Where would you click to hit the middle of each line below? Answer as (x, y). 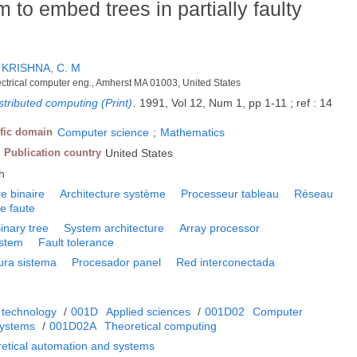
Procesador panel (117, 263)
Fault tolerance (76, 243)
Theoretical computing (161, 326)
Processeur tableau (230, 194)
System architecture (114, 228)
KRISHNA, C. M (41, 68)
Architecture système (113, 194)
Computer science (104, 133)
